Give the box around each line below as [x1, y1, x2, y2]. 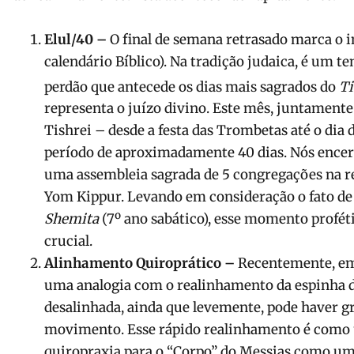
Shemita [44, 210, 99, 228]
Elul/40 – [44, 30, 107, 48]
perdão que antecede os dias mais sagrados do [44, 77, 339, 96]
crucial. [44, 232, 92, 250]
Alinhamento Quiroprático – [44, 254, 238, 273]
